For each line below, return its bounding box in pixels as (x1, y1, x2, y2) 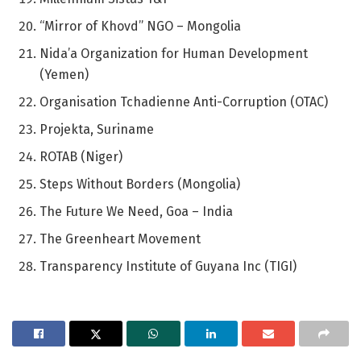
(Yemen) (39, 66, 89, 82)
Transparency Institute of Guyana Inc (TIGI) (39, 258, 297, 274)
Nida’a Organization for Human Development (39, 45, 309, 61)
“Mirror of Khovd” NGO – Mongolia (39, 18, 242, 34)
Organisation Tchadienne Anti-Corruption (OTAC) (39, 93, 329, 110)
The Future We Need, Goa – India (39, 203, 234, 219)
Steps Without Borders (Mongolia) (39, 176, 241, 192)
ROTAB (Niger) (39, 148, 123, 164)
